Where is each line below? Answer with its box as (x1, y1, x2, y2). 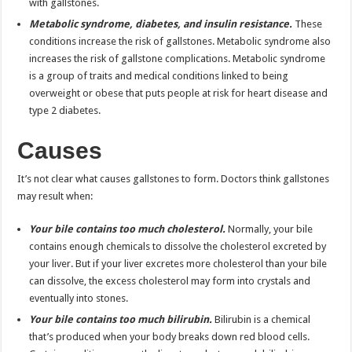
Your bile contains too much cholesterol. (29, 222, 226, 235)
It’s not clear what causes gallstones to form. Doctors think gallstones (17, 172, 330, 185)
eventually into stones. (29, 291, 129, 304)
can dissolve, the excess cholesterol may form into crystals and (29, 274, 311, 287)
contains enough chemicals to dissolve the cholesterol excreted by (29, 240, 327, 252)
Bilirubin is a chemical (212, 313, 311, 325)
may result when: (17, 189, 93, 202)
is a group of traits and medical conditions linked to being (29, 69, 289, 82)
